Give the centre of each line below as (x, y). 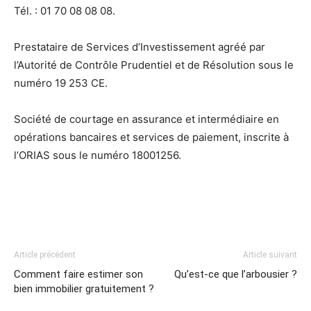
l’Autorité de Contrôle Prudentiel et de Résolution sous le (154, 65)
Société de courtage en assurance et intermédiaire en (146, 119)
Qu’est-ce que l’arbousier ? (236, 275)
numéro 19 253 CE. (61, 83)
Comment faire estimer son (78, 275)
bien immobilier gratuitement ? (84, 289)
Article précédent (45, 255)
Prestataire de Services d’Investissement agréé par (140, 47)
